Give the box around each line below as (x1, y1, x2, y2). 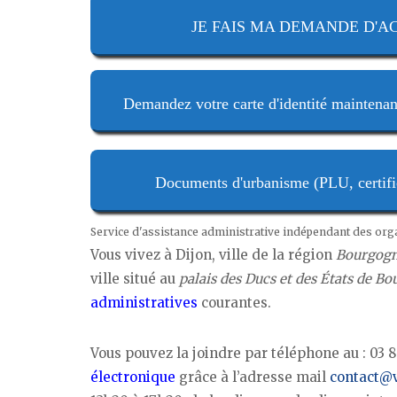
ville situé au (90, 269, 179, 287)
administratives (90, 293, 198, 311)
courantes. (198, 293, 271, 311)
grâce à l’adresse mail (175, 368, 330, 385)
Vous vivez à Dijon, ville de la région (90, 245, 336, 263)
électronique (90, 368, 175, 385)
